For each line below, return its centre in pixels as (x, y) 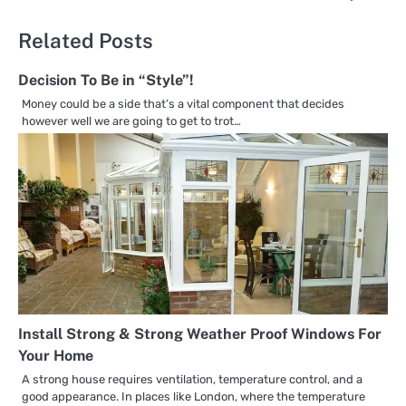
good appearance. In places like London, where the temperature (193, 397)
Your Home (56, 356)
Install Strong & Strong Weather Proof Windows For (200, 334)
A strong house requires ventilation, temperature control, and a (192, 380)
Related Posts (86, 41)
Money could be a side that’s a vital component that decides (183, 104)
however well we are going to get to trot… (131, 121)
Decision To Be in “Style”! (106, 81)
